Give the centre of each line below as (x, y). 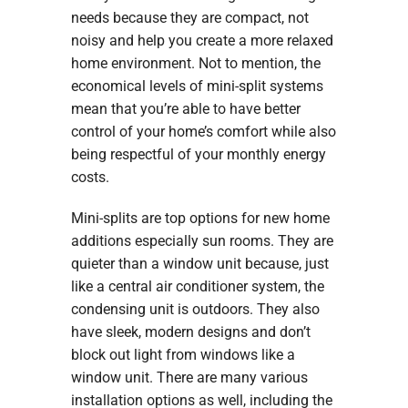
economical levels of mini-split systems (197, 87)
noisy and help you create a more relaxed (202, 41)
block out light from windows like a (183, 355)
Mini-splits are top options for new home (200, 219)
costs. (90, 178)
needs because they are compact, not (189, 18)
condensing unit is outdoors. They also (195, 310)
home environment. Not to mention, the (195, 64)
